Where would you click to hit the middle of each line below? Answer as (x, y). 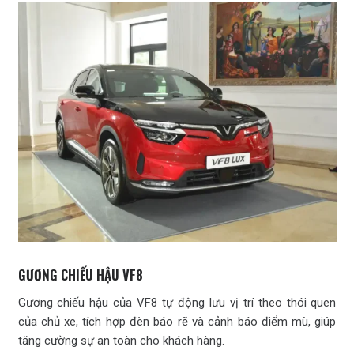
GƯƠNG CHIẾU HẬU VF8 (80, 274)
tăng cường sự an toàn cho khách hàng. (121, 340)
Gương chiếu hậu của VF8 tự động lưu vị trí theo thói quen (177, 302)
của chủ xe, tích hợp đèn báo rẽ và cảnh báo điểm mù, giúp (177, 321)
